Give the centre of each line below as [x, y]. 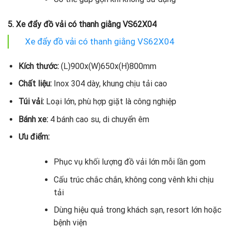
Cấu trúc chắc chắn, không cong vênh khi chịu [133, 179]
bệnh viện [70, 223]
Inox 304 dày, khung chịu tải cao [109, 84]
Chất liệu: [35, 84]
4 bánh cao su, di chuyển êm [98, 119]
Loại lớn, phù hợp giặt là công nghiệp [110, 101]
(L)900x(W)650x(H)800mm [107, 66]
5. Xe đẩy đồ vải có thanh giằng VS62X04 [82, 25]
